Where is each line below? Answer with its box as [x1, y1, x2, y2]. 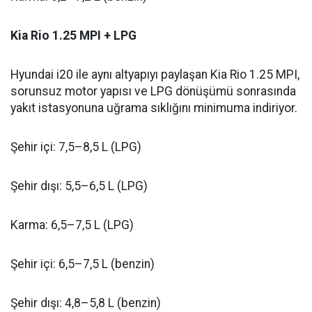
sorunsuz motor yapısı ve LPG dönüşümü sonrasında [10, 84, 296, 99]
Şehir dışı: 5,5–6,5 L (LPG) [10, 179, 148, 194]
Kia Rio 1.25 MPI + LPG [10, 29, 136, 43]
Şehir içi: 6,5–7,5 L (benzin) [10, 257, 155, 272]
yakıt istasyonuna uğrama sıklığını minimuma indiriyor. [10, 101, 297, 116]
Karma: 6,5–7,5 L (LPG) [10, 218, 134, 233]
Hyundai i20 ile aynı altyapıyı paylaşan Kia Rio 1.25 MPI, [10, 68, 299, 82]
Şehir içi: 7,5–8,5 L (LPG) [10, 140, 141, 155]
